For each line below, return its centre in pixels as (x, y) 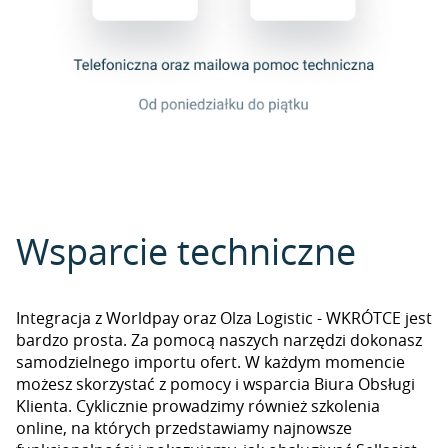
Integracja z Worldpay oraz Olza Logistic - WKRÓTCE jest (224, 318)
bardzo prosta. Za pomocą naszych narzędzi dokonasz (219, 340)
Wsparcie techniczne (186, 251)
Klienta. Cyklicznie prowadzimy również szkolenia (198, 406)
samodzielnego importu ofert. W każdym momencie (210, 362)
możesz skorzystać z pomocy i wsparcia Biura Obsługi (215, 384)
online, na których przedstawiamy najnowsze (184, 428)
